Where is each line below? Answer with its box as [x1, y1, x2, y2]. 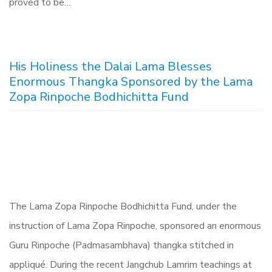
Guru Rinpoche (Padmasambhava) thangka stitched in [9, 239, 234, 252]
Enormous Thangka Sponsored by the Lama [9, 73, 253, 90]
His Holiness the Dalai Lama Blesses [9, 58, 212, 75]
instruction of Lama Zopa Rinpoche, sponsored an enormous [9, 219, 261, 233]
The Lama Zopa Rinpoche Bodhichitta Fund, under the [9, 200, 237, 213]
